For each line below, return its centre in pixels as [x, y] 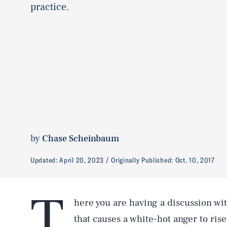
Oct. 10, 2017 [195, 160]
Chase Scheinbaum [81, 138]
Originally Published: [143, 160]
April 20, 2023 [82, 160]
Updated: [45, 160]
